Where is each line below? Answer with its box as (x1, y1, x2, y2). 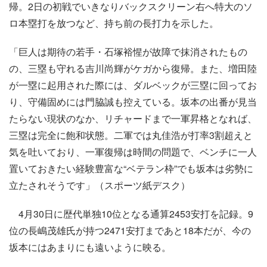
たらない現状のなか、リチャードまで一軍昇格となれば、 (9, 111, 257, 126)
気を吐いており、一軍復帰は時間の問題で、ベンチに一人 (9, 145, 257, 159)
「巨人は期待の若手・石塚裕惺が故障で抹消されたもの (9, 45, 247, 59)
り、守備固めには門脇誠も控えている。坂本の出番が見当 (9, 95, 257, 109)
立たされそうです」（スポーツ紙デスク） (9, 178, 190, 193)
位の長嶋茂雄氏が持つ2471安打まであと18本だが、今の (9, 223, 251, 238)
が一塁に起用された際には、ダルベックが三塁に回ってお (9, 78, 257, 92)
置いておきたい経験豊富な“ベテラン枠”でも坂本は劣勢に (9, 162, 253, 176)
